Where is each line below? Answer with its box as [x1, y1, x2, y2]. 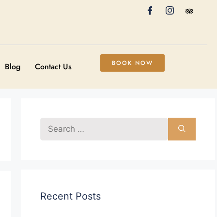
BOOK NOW [111, 58, 153, 67]
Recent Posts [40, 190, 101, 202]
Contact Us [35, 61, 72, 72]
